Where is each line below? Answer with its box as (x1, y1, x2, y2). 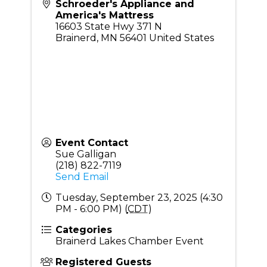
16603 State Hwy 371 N (55, 21, 162, 33)
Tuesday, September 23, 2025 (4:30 (55, 192, 223, 204)
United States (148, 32, 214, 44)
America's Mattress (55, 10, 154, 21)
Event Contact (55, 137, 128, 149)
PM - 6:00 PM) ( (55, 203, 128, 215)
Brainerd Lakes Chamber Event (55, 235, 204, 247)
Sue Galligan (55, 148, 116, 160)
